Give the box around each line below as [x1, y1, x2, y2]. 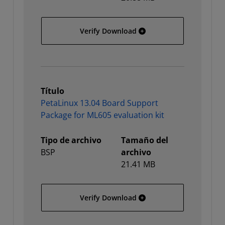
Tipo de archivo [41, 135, 101, 146]
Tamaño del [121, 135, 168, 146]
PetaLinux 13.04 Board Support [41, 97, 158, 108]
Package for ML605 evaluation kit [41, 109, 164, 121]
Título [41, 85, 64, 96]
